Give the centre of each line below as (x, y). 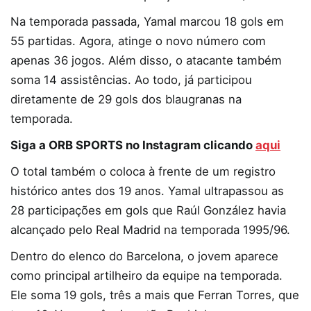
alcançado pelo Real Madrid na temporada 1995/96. (150, 229)
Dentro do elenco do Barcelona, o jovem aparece (144, 256)
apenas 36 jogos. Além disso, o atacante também (146, 60)
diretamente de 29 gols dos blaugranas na (126, 99)
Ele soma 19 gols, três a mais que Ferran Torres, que (155, 295)
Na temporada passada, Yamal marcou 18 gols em (147, 21)
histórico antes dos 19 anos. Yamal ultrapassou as (147, 191)
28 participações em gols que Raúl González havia (148, 210)
